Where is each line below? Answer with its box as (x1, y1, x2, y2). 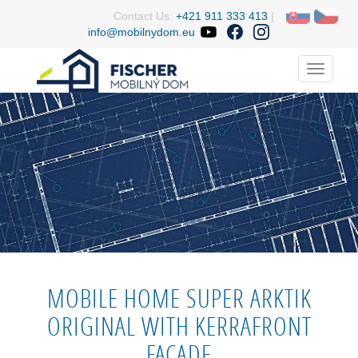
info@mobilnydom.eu (88, 26, 195, 38)
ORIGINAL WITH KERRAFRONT (46, 309, 312, 343)
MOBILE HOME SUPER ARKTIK (46, 281, 312, 315)
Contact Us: (113, 10, 176, 22)
